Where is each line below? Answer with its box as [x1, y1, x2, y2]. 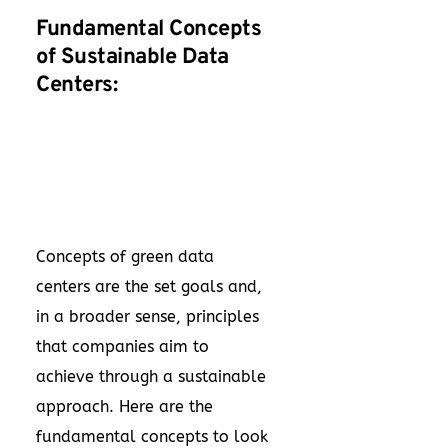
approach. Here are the [36, 397, 213, 416]
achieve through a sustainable [36, 367, 266, 386]
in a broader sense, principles [36, 307, 259, 326]
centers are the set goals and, [36, 277, 262, 296]
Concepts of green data [36, 247, 214, 266]
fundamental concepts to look [36, 427, 268, 446]
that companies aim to [36, 337, 209, 356]
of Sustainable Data [36, 44, 229, 71]
